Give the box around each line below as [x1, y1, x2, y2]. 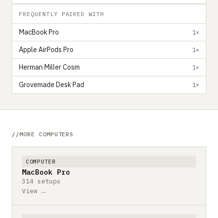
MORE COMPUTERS [19, 130, 74, 138]
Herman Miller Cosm [19, 63, 80, 72]
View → [22, 186, 45, 195]
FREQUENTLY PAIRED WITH [19, 10, 105, 18]
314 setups [22, 177, 61, 185]
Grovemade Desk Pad [19, 80, 84, 89]
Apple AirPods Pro [19, 45, 73, 54]
